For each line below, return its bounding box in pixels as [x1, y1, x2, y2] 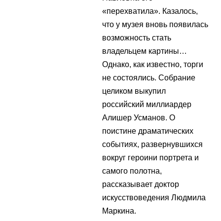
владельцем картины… [102, 46, 187, 55]
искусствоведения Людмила [102, 193, 206, 202]
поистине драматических [102, 126, 193, 135]
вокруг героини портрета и [102, 153, 199, 162]
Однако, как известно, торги [102, 60, 203, 69]
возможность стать [102, 33, 171, 42]
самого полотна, [102, 166, 162, 175]
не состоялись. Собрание [102, 73, 195, 82]
